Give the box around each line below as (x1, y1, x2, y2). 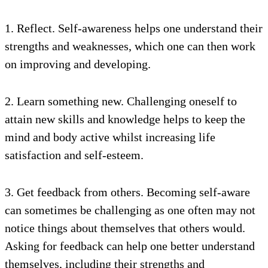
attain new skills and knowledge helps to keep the (5, 112, 245, 126)
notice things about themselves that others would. (5, 221, 245, 234)
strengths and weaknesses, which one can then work (5, 39, 255, 53)
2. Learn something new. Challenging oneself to (5, 95, 237, 108)
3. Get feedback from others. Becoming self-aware (5, 185, 250, 199)
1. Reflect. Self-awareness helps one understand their (5, 22, 263, 35)
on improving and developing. (5, 57, 151, 71)
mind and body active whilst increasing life (5, 130, 215, 144)
